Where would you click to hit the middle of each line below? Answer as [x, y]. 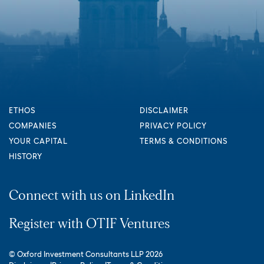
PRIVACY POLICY [173, 126]
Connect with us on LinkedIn [92, 195]
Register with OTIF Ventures [89, 224]
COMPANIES [33, 126]
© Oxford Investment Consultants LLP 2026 [86, 254]
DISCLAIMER [164, 110]
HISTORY [26, 156]
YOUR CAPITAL [39, 141]
